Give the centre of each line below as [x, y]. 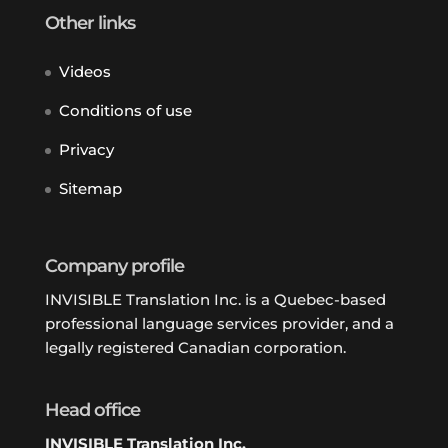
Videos [84, 71]
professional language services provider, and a [219, 324]
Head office [92, 410]
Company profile [114, 266]
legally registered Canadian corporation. [195, 348]
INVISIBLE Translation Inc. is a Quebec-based [215, 300]
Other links [89, 22]
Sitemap [90, 188]
